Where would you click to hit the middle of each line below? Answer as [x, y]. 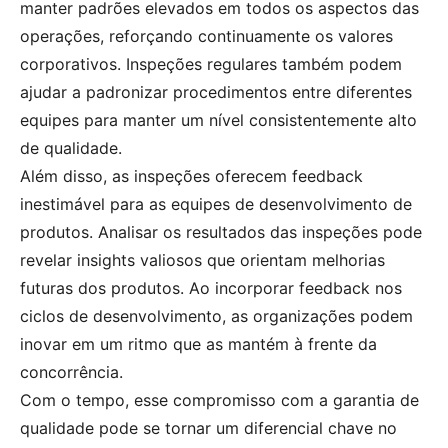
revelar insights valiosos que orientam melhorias [202, 260]
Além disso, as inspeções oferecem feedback [191, 176]
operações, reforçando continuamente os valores [206, 36]
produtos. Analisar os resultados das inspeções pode [221, 232]
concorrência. [71, 372]
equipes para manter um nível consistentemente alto [218, 120]
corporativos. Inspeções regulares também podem [211, 64]
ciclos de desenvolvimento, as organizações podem [216, 316]
